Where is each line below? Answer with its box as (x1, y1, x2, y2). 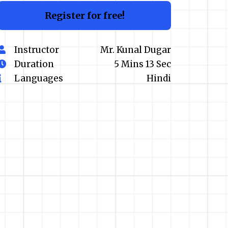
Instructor (14, 44, 59, 55)
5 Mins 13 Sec (114, 58, 171, 70)
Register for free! (44, 9, 125, 21)
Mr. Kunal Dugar (100, 44, 171, 55)
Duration (14, 58, 56, 70)
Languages (14, 72, 63, 84)
